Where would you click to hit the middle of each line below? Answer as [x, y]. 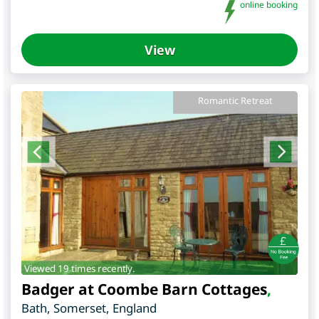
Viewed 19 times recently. [79, 268]
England [135, 308]
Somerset [80, 308]
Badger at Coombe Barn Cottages [144, 289]
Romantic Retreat [236, 100]
